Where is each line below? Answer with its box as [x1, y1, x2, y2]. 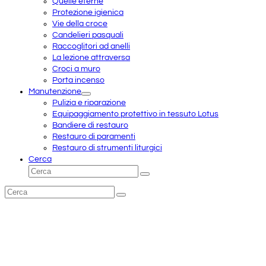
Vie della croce [52, 19, 107, 28]
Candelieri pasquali [52, 30, 123, 39]
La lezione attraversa [52, 53, 130, 62]
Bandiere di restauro [52, 121, 128, 129]
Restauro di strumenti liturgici [52, 143, 162, 152]
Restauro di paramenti [52, 132, 135, 141]
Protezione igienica [52, 8, 123, 17]
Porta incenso [52, 75, 104, 84]
